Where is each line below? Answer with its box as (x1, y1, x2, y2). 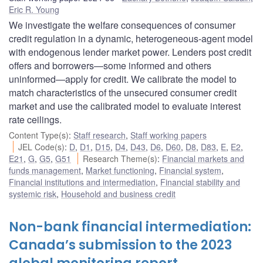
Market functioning (86, 164, 154, 176)
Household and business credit (61, 187, 176, 200)
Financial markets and (162, 152, 245, 164)
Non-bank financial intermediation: (9, 217, 251, 236)
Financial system (159, 164, 221, 176)
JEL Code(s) (18, 140, 65, 153)
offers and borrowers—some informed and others (9, 58, 211, 72)
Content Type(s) (9, 129, 69, 141)
